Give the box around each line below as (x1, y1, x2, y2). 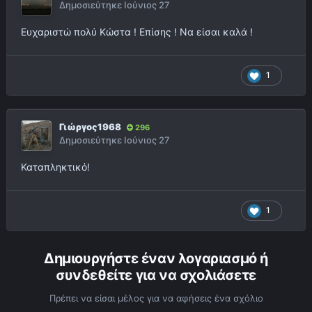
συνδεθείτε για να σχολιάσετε (56, 267, 256, 284)
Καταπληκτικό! (21, 161, 90, 173)
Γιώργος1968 (59, 121, 121, 133)
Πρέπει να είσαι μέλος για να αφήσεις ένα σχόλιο (49, 292, 263, 304)
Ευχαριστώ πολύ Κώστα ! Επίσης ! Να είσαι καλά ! (21, 26, 256, 38)
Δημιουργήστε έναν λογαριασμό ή (43, 250, 268, 267)
